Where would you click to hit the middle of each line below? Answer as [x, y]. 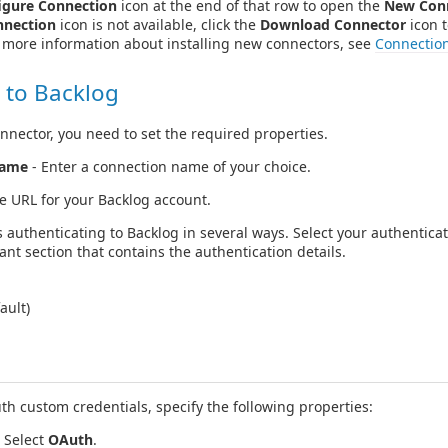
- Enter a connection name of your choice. [169, 167]
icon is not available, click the [158, 25]
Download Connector [333, 25]
